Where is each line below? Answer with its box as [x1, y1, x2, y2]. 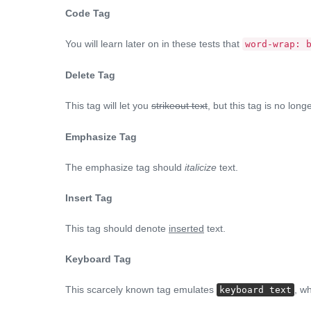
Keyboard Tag [65, 253, 131, 264]
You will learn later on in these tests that [65, 38, 242, 49]
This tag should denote [65, 223, 169, 234]
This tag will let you [65, 100, 151, 111]
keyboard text [219, 285, 292, 295]
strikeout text [151, 100, 208, 111]
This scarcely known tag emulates [65, 284, 217, 295]
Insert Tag [65, 192, 112, 203]
